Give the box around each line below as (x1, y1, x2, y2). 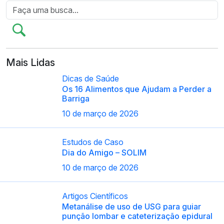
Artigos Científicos (62, 190, 128, 201)
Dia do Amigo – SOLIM (62, 147, 146, 157)
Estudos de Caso (62, 136, 123, 147)
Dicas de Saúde (62, 73, 119, 83)
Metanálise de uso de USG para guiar (62, 201, 201, 211)
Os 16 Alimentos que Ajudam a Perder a (62, 83, 211, 94)
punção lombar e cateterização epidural (62, 210, 212, 221)
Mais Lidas (6, 56, 55, 68)
